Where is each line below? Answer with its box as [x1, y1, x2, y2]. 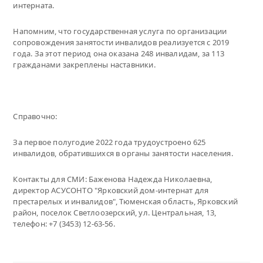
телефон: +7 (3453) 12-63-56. [13, 218, 115, 229]
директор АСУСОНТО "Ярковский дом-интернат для [13, 184, 209, 195]
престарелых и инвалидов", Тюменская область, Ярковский [13, 195, 238, 207]
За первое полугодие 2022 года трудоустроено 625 [13, 136, 206, 147]
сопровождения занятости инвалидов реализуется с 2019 [13, 36, 230, 48]
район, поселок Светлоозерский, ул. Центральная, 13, [13, 207, 217, 218]
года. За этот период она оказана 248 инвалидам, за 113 [13, 48, 224, 59]
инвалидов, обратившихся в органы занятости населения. [13, 147, 233, 159]
